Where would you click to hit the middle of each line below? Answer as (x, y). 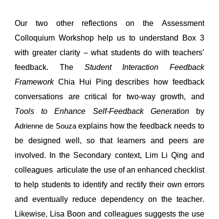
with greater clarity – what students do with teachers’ (109, 52)
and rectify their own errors (157, 184)
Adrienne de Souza (45, 126)
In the (62, 155)
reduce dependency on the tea (128, 199)
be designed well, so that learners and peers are (109, 140)
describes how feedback (160, 82)
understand (159, 38)
